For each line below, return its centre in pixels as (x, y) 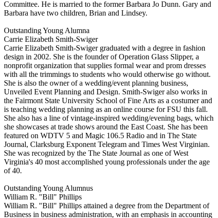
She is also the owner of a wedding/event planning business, (96, 83)
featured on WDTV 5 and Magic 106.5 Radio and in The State (100, 135)
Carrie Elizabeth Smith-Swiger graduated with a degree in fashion (105, 48)
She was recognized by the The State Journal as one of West (96, 153)
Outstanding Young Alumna (47, 30)
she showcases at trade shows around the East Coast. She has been (106, 127)
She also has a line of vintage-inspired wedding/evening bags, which (109, 118)
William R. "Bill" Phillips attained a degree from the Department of (107, 205)
